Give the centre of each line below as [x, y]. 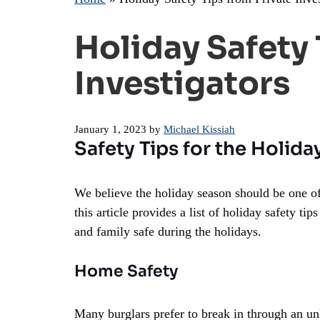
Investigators [182, 84]
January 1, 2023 [110, 129]
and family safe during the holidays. [168, 231]
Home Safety [126, 271]
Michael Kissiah [199, 129]
